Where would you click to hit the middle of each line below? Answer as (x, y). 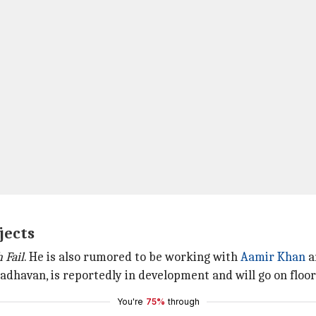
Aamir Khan (273, 257)
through (183, 302)
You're (130, 302)
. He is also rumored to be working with (132, 257)
